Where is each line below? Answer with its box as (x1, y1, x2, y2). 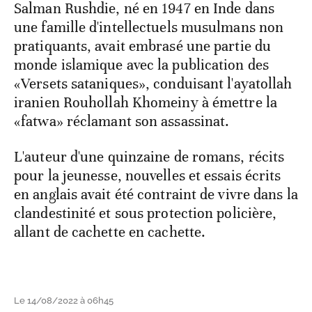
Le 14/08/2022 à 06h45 (14, 295, 114, 306)
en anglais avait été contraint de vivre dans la (14, 185, 298, 203)
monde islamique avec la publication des (14, 55, 269, 74)
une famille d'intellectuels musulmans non (14, 17, 284, 36)
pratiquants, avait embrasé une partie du (14, 36, 272, 55)
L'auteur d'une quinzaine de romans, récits (14, 147, 285, 166)
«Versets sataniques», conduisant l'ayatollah (14, 74, 292, 93)
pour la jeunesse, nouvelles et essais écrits (14, 166, 281, 185)
